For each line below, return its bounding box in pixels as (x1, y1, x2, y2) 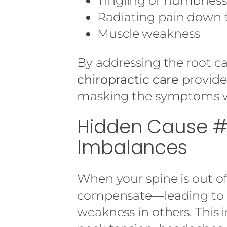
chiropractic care (77, 71, 179, 87)
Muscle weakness (97, 26, 200, 41)
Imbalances (77, 134, 187, 161)
